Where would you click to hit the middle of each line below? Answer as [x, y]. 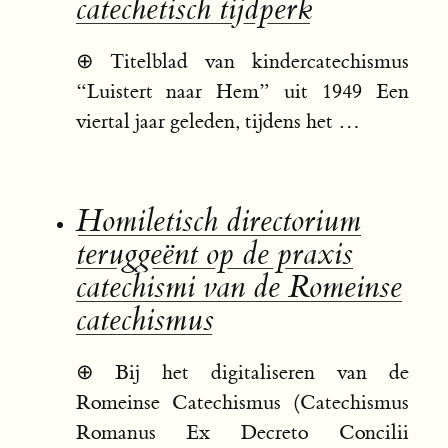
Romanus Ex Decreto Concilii [242, 432]
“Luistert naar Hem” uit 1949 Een [242, 92]
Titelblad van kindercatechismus [259, 62]
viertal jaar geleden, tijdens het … [217, 122]
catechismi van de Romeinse [238, 287]
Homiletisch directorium [218, 221]
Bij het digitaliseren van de [262, 372]
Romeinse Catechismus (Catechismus [242, 402]
